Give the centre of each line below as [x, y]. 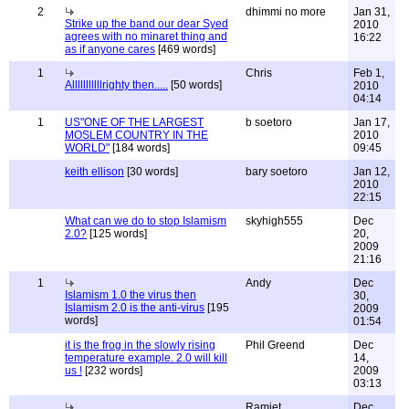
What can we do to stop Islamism [146, 221]
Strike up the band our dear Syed [147, 24]
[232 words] [112, 371]
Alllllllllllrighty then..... [116, 85]
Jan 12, [372, 172]
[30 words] [151, 172]
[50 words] [195, 85]
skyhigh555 [274, 221]
